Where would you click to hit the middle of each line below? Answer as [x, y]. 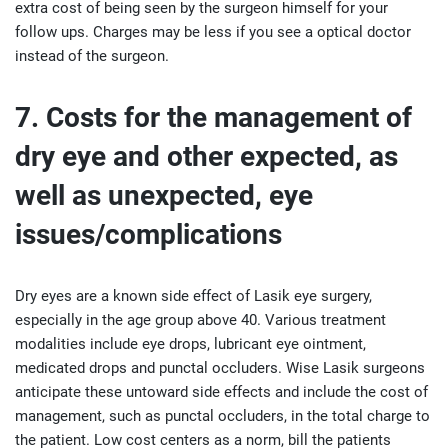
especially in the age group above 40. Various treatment [200, 320]
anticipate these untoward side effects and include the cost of [221, 392]
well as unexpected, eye [164, 195]
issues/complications [148, 234]
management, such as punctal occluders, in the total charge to [222, 416]
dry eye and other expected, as [206, 156]
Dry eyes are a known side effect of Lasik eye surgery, [193, 296]
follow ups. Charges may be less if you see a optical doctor [213, 32]
